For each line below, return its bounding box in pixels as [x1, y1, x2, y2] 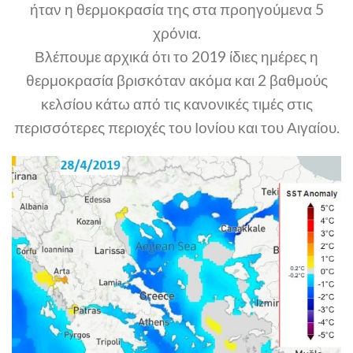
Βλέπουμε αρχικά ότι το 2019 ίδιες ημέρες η [35, 47, 318, 66]
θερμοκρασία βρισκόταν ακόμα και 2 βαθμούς [25, 71, 328, 90]
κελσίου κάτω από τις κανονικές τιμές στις [40, 95, 313, 113]
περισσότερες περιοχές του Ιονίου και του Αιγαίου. [13, 118, 340, 137]
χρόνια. [152, 24, 201, 43]
